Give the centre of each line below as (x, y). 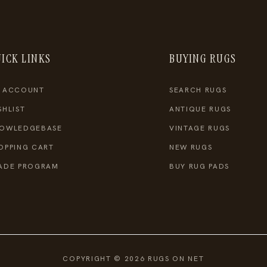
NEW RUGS (191, 147)
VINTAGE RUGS (200, 128)
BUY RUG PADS (200, 166)
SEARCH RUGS (198, 90)
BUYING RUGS (203, 58)
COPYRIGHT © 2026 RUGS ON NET (133, 258)
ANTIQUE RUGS (201, 109)
